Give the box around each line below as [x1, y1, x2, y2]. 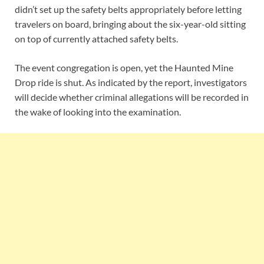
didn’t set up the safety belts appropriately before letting [15, 4, 242, 15]
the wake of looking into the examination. [15, 106, 181, 118]
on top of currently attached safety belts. [15, 33, 178, 45]
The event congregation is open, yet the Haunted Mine [15, 62, 233, 74]
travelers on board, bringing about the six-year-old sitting [15, 18, 246, 30]
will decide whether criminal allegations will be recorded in [15, 91, 249, 103]
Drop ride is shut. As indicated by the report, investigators [15, 77, 247, 88]
